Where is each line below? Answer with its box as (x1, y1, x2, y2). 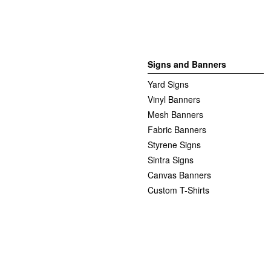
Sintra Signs (148, 154, 194, 166)
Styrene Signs (148, 139, 201, 151)
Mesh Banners (148, 108, 203, 121)
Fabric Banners (148, 123, 206, 136)
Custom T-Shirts (148, 184, 209, 197)
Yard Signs (148, 78, 189, 91)
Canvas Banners (148, 169, 211, 181)
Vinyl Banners (148, 93, 200, 106)
